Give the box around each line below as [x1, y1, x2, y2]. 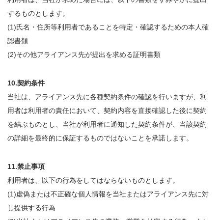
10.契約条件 [7, 79, 45, 87]
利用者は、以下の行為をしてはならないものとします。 [7, 176, 179, 184]
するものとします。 [7, 9, 69, 17]
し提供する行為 [7, 204, 55, 212]
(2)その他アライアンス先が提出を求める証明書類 [7, 51, 161, 58]
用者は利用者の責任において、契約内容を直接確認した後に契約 [7, 107, 207, 114]
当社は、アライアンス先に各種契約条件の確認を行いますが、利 [7, 93, 207, 101]
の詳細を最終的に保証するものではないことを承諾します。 [7, 134, 193, 142]
